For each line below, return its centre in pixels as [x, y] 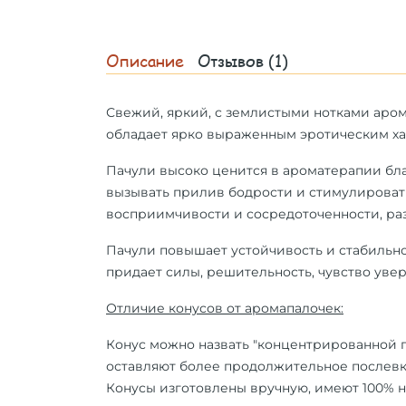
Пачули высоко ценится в [194, 170]
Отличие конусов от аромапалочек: [225, 308]
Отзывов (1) [243, 61]
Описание [145, 61]
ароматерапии [332, 170]
